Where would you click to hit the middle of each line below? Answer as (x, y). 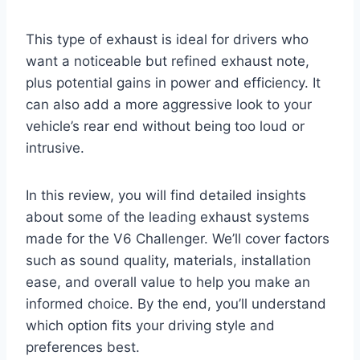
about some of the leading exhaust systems (168, 217)
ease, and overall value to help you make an (168, 282)
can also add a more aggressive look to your (169, 105)
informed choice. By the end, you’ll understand (176, 304)
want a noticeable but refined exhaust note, (168, 61)
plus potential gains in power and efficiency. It (173, 83)
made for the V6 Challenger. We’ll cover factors (178, 239)
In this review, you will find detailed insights (166, 196)
